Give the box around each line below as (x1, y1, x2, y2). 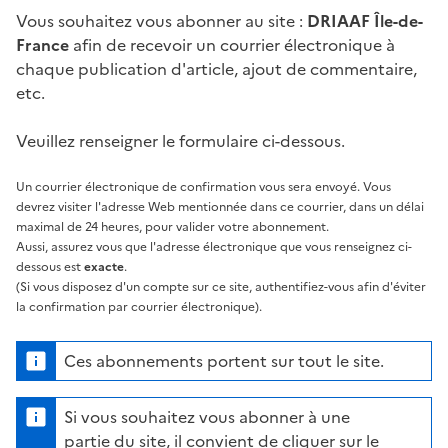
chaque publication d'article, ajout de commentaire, (16, 56, 417, 81)
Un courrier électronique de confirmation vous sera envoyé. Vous (16, 177, 391, 196)
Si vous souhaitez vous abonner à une (64, 404, 350, 429)
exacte (84, 257, 124, 276)
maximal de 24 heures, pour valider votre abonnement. (16, 217, 329, 236)
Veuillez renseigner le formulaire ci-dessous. (16, 128, 345, 153)
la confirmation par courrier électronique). (16, 297, 262, 316)
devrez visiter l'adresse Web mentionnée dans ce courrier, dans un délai (16, 197, 424, 216)
